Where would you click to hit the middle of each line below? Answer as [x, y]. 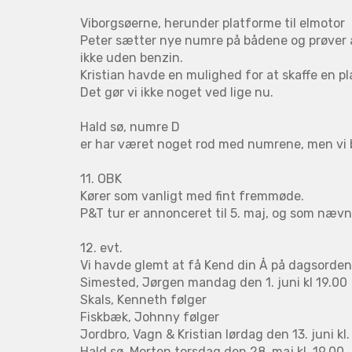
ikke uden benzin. [132, 57]
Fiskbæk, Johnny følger [150, 317]
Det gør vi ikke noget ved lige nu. [177, 92]
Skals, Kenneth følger [143, 299]
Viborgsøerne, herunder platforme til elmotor [213, 23]
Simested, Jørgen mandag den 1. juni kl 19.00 [214, 282]
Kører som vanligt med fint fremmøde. [192, 196]
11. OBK [101, 178]
